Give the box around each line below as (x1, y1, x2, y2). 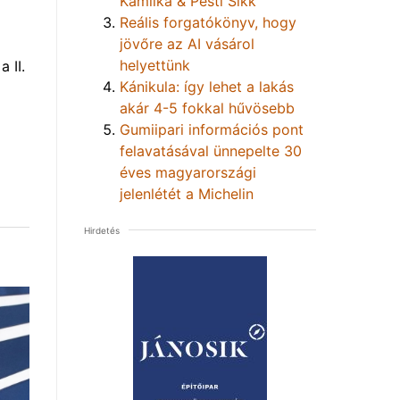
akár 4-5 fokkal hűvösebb (120, 98, 295, 117)
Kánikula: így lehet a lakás (120, 77, 294, 96)
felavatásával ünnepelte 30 (120, 141, 302, 160)
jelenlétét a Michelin (120, 184, 254, 203)
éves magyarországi (120, 162, 256, 181)
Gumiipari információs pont (120, 120, 304, 138)
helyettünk (120, 55, 190, 74)
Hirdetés (84, 224, 120, 236)
